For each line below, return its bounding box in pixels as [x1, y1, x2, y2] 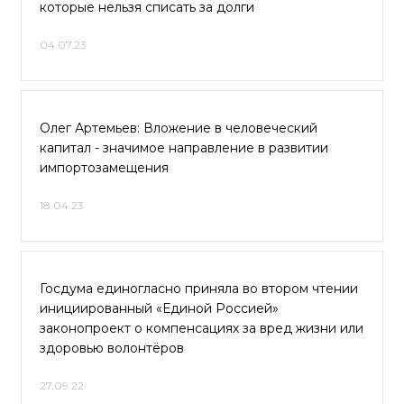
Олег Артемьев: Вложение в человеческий [40, 120, 317, 136]
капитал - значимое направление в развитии [40, 140, 328, 156]
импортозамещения [40, 160, 169, 176]
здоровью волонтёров [40, 340, 184, 356]
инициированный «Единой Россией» [40, 300, 279, 317]
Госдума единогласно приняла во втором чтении [40, 280, 358, 297]
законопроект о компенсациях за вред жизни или [40, 320, 363, 336]
